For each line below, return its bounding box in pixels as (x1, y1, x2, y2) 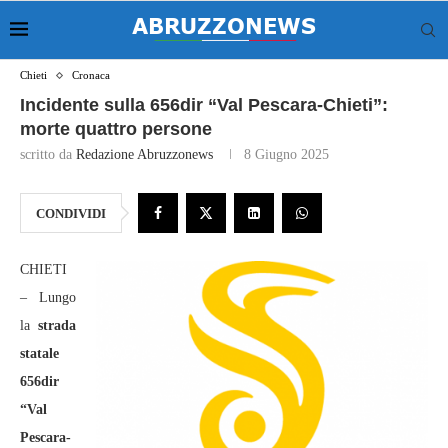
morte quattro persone (20, 119, 212, 139)
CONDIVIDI (36, 206, 106, 221)
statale (20, 346, 59, 361)
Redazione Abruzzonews (76, 147, 213, 162)
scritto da (20, 147, 76, 162)
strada (38, 318, 76, 333)
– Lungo (20, 290, 76, 305)
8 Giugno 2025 (244, 147, 329, 162)
